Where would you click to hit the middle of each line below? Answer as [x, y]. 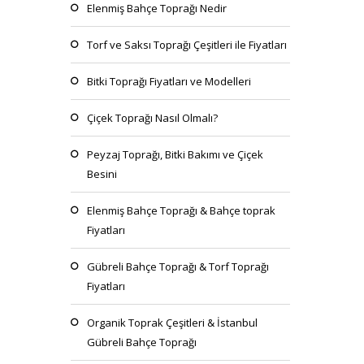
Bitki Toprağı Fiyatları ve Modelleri [169, 81]
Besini [102, 174]
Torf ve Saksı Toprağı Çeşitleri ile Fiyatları [187, 45]
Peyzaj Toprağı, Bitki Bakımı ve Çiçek [175, 154]
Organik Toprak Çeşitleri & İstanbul [172, 323]
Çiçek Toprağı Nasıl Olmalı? [152, 118]
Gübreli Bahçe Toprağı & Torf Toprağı [178, 266]
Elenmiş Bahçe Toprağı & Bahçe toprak [181, 210]
